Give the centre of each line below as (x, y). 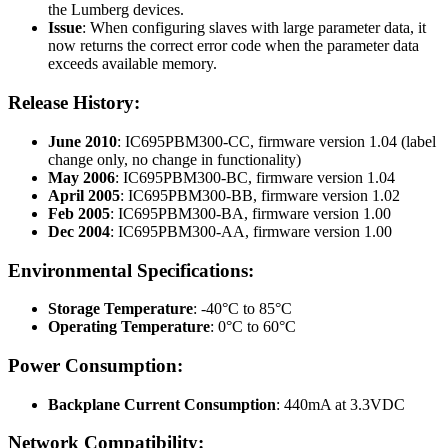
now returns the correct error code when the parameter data (233, 46)
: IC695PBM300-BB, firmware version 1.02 (260, 195)
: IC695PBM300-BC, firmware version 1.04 (255, 177)
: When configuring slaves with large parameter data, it (254, 28)
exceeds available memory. (132, 64)
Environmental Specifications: (131, 270)
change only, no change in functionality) (174, 159)
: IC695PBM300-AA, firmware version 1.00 (251, 231)
